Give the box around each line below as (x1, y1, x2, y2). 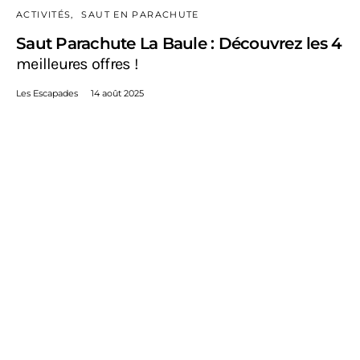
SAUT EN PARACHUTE (81, 8, 199, 20)
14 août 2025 (91, 87, 144, 99)
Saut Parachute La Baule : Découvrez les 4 (16, 33, 342, 53)
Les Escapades (16, 87, 78, 99)
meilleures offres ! (16, 54, 138, 73)
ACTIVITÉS (16, 8, 72, 20)
